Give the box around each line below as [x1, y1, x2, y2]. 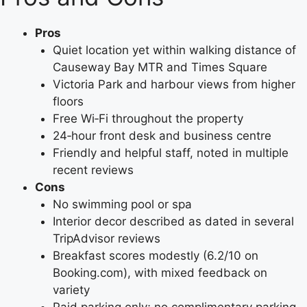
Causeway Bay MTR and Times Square [52, 60, 267, 74]
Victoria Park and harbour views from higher [52, 77, 295, 91]
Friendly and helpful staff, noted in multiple [52, 145, 288, 160]
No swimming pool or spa [52, 197, 192, 211]
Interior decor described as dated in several [52, 214, 294, 228]
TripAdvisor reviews [52, 231, 160, 245]
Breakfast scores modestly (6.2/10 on [52, 248, 258, 262]
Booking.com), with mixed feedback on [52, 265, 267, 280]
